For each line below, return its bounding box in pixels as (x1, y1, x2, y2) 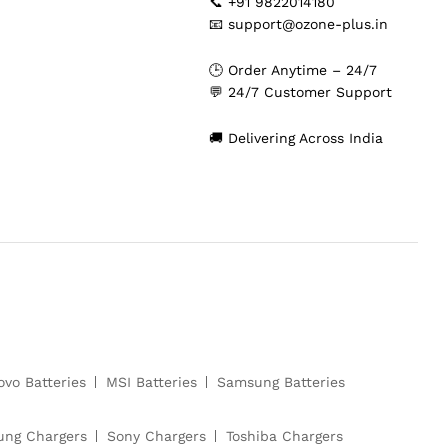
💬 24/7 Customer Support (209, 83, 392, 100)
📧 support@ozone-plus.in (209, 16, 388, 33)
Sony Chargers (107, 428, 206, 445)
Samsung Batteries (217, 374, 345, 391)
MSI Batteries (106, 374, 197, 391)
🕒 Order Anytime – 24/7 (209, 61, 377, 78)
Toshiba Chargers (226, 428, 343, 445)
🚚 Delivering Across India (209, 129, 383, 146)
